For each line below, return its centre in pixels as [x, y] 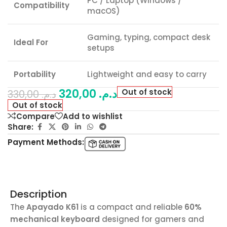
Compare [35, 116]
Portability [35, 74]
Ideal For [31, 43]
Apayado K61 [52, 207]
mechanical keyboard [55, 219]
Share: [21, 127]
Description [39, 194]
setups [101, 48]
